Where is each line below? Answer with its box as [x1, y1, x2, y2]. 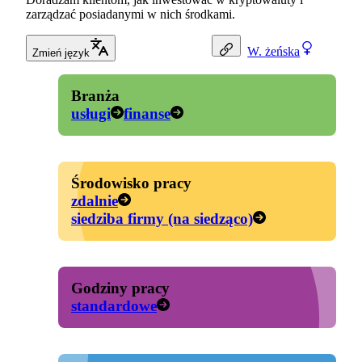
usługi [71, 105, 111, 123]
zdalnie [71, 192, 118, 210]
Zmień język [32, 47, 90, 60]
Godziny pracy [71, 280, 170, 297]
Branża [71, 87, 120, 105]
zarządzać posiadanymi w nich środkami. [26, 7, 235, 22]
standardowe [71, 297, 157, 315]
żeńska [265, 44, 301, 58]
